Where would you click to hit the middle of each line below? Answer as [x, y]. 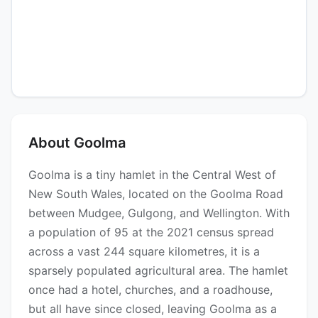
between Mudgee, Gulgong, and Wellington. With [159, 213]
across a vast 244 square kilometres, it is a [144, 252]
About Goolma [77, 143]
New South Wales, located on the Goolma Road [156, 194]
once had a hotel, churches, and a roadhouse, [150, 290]
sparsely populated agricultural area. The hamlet [158, 271]
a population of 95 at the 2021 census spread [151, 232]
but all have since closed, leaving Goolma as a [153, 309]
